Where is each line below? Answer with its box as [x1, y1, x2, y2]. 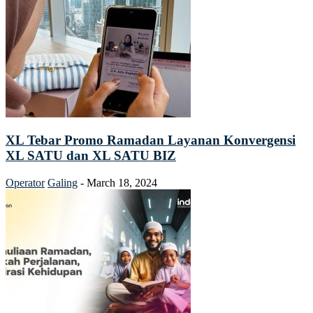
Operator [6, 177, 45, 189]
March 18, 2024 [87, 177, 157, 189]
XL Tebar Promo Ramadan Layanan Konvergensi [6, 133, 296, 148]
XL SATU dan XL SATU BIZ [6, 148, 176, 163]
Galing [48, 177, 78, 189]
